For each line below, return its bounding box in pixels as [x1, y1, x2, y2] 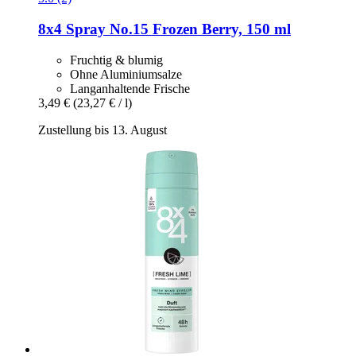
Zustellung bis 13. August [38, 122, 167, 137]
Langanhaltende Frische [70, 81, 190, 95]
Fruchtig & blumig [70, 52, 163, 67]
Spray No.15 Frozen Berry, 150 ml [62, 20, 291, 37]
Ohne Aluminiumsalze [70, 67, 182, 81]
